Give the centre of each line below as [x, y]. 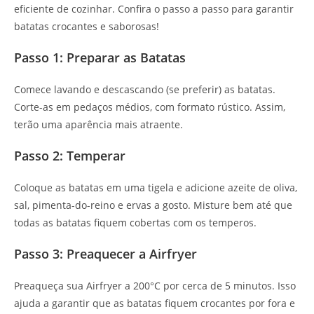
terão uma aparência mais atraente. [98, 125]
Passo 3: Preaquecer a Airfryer [105, 254]
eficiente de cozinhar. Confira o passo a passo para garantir [154, 9]
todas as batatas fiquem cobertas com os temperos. [135, 223]
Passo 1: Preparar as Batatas [100, 58]
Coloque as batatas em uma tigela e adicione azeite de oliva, [156, 188]
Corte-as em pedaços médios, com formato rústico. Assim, [150, 107]
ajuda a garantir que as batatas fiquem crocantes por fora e [155, 303]
